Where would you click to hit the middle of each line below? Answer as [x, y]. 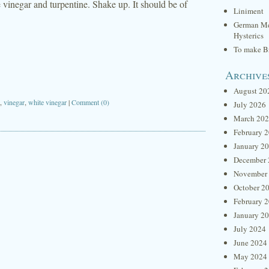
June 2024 [250, 243]
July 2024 [250, 229]
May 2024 [250, 256]
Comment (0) [90, 102]
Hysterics [249, 35]
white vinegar [47, 102]
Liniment [249, 11]
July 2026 [250, 104]
